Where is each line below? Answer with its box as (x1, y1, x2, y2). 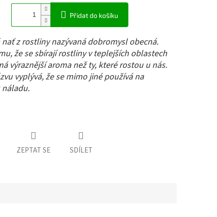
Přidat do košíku (70, 11, 119, 20)
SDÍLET (69, 145, 93, 156)
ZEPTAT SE (16, 145, 50, 156)
